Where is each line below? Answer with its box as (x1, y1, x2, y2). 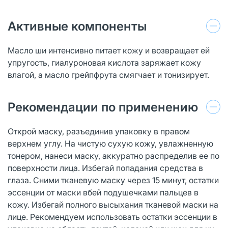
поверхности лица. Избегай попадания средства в (8, 162, 203, 173)
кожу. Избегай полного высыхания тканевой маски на (8, 199, 218, 210)
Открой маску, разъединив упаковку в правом (8, 126, 190, 136)
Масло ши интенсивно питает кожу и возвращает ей (8, 45, 210, 55)
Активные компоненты (8, 18, 147, 34)
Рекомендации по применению (8, 99, 198, 115)
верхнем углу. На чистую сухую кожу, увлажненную (8, 138, 213, 149)
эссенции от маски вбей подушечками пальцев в (8, 187, 198, 197)
